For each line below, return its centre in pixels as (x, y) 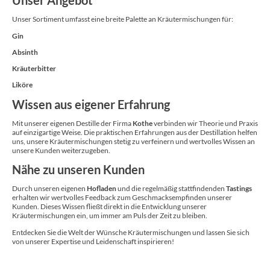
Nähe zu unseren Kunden (78, 170)
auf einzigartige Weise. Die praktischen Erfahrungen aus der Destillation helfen (135, 132)
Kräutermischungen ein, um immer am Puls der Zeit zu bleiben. (110, 216)
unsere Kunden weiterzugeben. (61, 150)
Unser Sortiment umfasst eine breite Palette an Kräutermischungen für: (123, 19)
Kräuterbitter (34, 69)
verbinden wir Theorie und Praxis (205, 123)
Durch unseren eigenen (49, 189)
